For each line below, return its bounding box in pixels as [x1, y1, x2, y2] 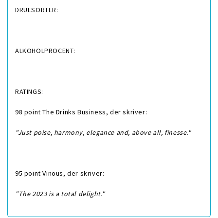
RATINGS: [15, 87, 43, 96]
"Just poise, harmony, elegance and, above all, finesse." [15, 127, 191, 137]
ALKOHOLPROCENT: [15, 46, 75, 55]
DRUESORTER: [15, 5, 58, 14]
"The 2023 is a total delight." [15, 189, 105, 198]
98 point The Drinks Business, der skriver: [15, 107, 147, 116]
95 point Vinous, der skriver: [15, 168, 105, 178]
